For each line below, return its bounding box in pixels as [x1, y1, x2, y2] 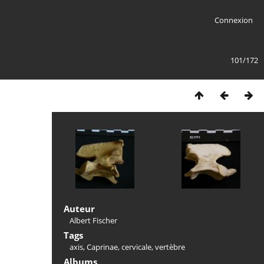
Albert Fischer [70, 215, 117, 226]
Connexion [214, 15, 253, 25]
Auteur [64, 203, 95, 214]
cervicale [121, 242, 151, 252]
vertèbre [155, 242, 185, 252]
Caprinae [87, 242, 118, 252]
